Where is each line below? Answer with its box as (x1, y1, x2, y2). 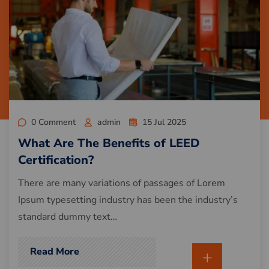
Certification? (18, 152, 94, 169)
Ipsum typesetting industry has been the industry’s (18, 193, 238, 207)
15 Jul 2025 (142, 116, 186, 128)
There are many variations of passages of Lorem (18, 177, 225, 190)
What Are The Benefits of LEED (18, 135, 199, 152)
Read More (30, 245, 79, 259)
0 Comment (31, 116, 76, 128)
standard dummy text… (18, 210, 117, 224)
